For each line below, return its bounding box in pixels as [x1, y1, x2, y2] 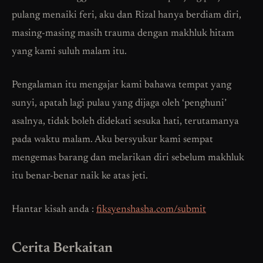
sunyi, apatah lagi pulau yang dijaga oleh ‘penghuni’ [12, 99, 227, 109]
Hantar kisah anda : [12, 205, 96, 215]
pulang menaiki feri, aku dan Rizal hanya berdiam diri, [12, 11, 241, 21]
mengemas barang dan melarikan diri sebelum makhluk [12, 153, 244, 164]
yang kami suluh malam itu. [12, 47, 127, 58]
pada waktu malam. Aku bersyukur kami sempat [12, 135, 213, 146]
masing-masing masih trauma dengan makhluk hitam [12, 29, 234, 39]
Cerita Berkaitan [12, 241, 113, 256]
